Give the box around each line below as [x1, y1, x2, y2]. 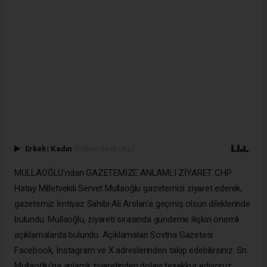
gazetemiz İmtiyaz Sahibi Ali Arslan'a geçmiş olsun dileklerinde [14, 198, 250, 209]
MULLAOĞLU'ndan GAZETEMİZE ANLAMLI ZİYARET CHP [14, 167, 232, 178]
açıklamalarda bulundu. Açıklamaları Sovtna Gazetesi [14, 229, 213, 240]
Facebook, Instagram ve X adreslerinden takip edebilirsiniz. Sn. [14, 244, 249, 256]
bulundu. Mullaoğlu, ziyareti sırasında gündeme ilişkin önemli [14, 213, 240, 225]
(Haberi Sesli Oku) [73, 143, 135, 153]
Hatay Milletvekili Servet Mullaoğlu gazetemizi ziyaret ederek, [14, 182, 243, 194]
